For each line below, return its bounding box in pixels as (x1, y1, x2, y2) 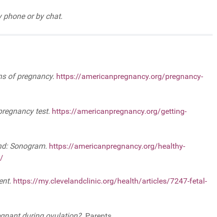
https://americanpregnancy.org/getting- (52, 106, 186, 116)
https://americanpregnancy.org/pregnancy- (56, 71, 203, 81)
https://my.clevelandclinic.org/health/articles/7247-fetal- (13, 176, 207, 186)
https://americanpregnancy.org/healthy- (49, 141, 185, 151)
